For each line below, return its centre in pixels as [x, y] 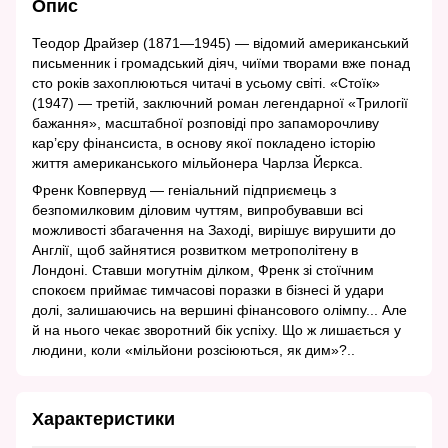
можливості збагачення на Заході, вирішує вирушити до [214, 230]
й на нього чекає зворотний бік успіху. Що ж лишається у [216, 330]
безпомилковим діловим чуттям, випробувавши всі [197, 210]
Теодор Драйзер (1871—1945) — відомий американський [220, 43]
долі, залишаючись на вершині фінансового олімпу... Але [219, 310]
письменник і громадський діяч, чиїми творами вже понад [221, 63]
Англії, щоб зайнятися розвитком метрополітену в [195, 250]
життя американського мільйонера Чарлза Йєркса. [197, 163]
